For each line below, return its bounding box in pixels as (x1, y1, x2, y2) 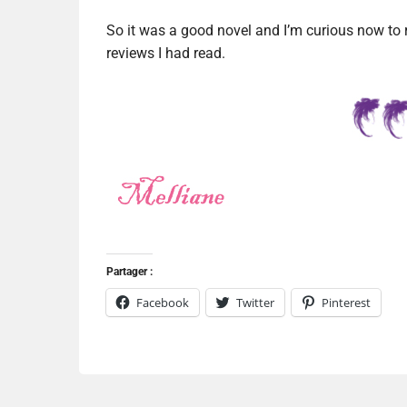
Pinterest (322, 294, 371, 312)
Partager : (106, 265, 153, 279)
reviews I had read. (106, 45, 225, 63)
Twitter (236, 294, 274, 312)
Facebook (136, 294, 189, 312)
